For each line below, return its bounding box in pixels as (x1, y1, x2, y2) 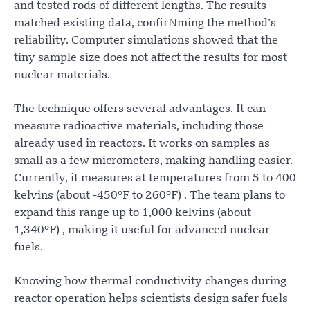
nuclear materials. (14, 69, 110, 81)
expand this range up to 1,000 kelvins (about (14, 207, 251, 219)
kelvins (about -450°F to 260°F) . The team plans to (14, 190, 285, 201)
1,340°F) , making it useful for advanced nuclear (14, 224, 270, 236)
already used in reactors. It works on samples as (14, 138, 270, 149)
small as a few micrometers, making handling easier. (14, 155, 293, 167)
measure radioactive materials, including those (14, 120, 264, 132)
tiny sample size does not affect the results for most (14, 52, 287, 64)
